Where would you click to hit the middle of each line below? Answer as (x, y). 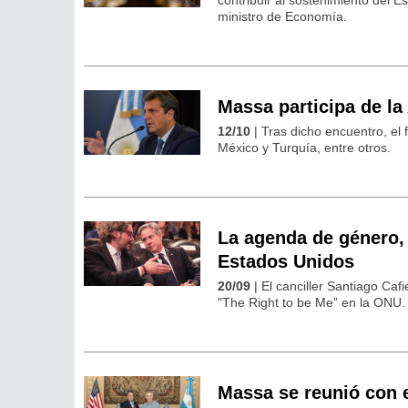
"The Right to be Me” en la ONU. (312, 302)
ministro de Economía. (283, 16)
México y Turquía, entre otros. (305, 147)
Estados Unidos (286, 261)
